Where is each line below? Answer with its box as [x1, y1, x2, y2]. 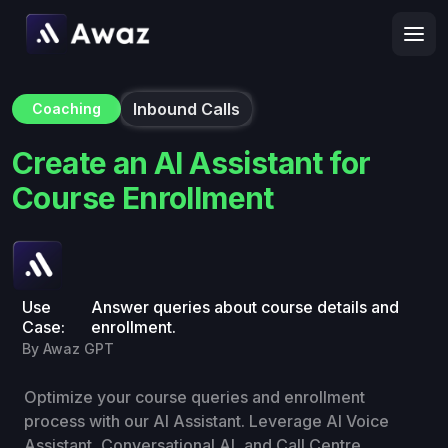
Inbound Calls [133, 99, 240, 119]
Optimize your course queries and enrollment [24, 387, 365, 408]
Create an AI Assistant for [12, 145, 371, 181]
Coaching [32, 100, 101, 117]
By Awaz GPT [22, 340, 114, 358]
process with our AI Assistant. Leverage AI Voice [24, 411, 389, 432]
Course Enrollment [12, 180, 274, 216]
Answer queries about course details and [90, 297, 399, 318]
